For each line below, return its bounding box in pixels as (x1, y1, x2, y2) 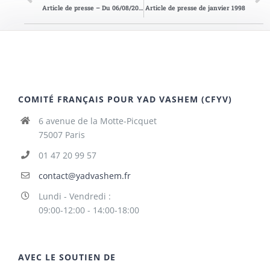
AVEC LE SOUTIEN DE (18, 251, 116, 263)
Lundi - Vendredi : (38, 190, 111, 202)
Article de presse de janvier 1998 (145, 4, 245, 13)
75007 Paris (38, 129, 85, 141)
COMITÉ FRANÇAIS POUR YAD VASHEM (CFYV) (18, 93, 232, 105)
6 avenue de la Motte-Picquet (38, 115, 157, 127)
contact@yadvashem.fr (38, 170, 131, 182)
